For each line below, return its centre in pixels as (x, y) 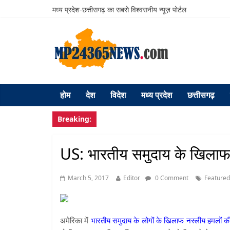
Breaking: (74, 119)
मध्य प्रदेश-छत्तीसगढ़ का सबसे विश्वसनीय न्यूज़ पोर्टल (119, 9)
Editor (132, 178)
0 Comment (171, 178)
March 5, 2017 (88, 178)
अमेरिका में (75, 220)
